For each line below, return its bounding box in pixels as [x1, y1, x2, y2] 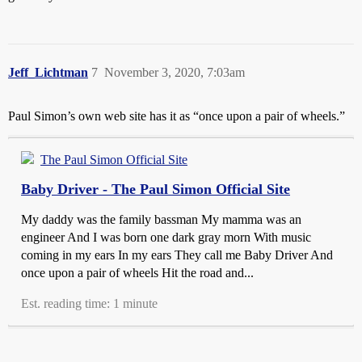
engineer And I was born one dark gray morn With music [21, 230, 311, 245]
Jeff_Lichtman [8, 65, 88, 80]
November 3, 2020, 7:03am [104, 65, 245, 80]
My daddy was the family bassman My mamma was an [21, 213, 301, 227]
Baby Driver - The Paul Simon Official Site [21, 181, 290, 198]
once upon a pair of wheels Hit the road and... [21, 266, 254, 280]
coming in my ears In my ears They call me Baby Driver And [21, 248, 333, 263]
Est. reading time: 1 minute [21, 297, 158, 311]
